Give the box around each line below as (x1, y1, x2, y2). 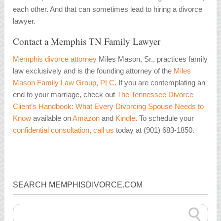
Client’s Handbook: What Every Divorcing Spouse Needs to (13, 102, 204, 111)
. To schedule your (135, 114, 194, 123)
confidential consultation (13, 126, 90, 135)
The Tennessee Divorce (117, 90, 194, 99)
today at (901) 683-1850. (114, 126, 195, 135)
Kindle (115, 114, 136, 123)
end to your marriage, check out (13, 90, 117, 99)
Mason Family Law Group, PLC (13, 78, 115, 87)
